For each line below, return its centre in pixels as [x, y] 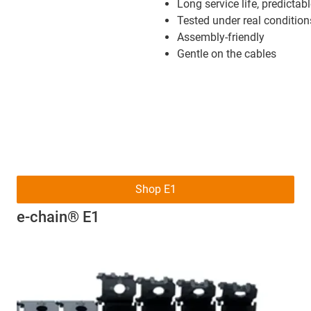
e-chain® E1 [58, 217]
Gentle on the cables [227, 53]
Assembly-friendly [221, 37]
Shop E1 [155, 189]
